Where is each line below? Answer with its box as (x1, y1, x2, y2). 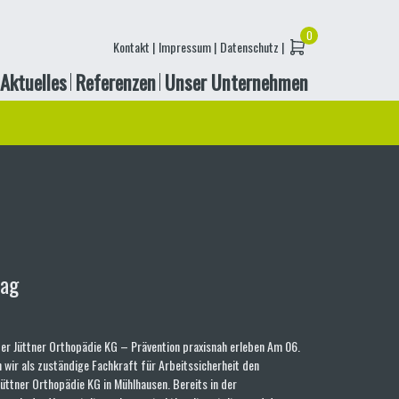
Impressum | (159, 37, 216, 56)
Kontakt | (113, 37, 155, 56)
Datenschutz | (220, 37, 284, 56)
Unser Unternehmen (165, 67, 308, 96)
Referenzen (76, 67, 156, 96)
